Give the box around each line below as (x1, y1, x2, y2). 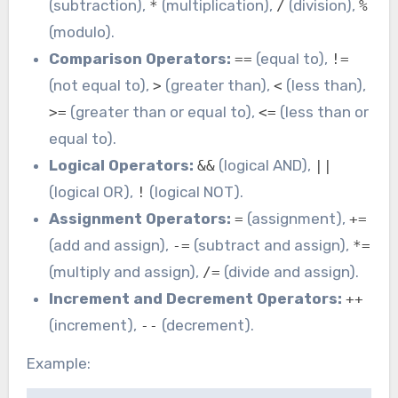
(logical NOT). (146, 183, 244, 202)
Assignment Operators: (49, 210, 232, 228)
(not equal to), (49, 76, 154, 95)
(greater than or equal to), (67, 103, 259, 122)
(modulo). (49, 23, 115, 42)
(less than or (276, 103, 370, 122)
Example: (26, 354, 91, 373)
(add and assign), (49, 236, 173, 255)
